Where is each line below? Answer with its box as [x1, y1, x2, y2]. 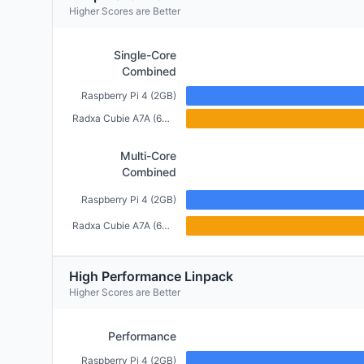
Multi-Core [120, 149, 176, 162]
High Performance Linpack [69, 268, 233, 284]
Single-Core [114, 48, 176, 62]
